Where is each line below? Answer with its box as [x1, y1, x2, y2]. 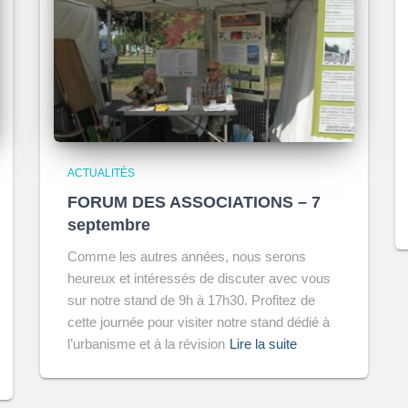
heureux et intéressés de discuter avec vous [67, 270, 331, 286]
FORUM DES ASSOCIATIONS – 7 [67, 193, 321, 211]
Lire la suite [229, 336, 297, 352]
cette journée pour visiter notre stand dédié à [67, 314, 330, 330]
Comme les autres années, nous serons [67, 249, 306, 264]
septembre [67, 216, 150, 234]
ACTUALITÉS [67, 167, 135, 179]
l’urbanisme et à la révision [67, 336, 225, 352]
